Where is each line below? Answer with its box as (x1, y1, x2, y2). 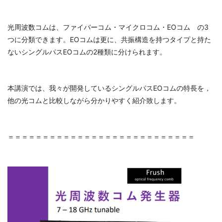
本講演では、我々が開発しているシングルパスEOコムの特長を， (7, 84, 211, 93)
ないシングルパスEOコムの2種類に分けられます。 (7, 48, 166, 56)
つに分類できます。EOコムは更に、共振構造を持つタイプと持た (7, 35, 211, 44)
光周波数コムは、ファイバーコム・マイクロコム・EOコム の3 (7, 23, 209, 32)
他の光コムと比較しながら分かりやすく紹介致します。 (7, 96, 181, 105)
